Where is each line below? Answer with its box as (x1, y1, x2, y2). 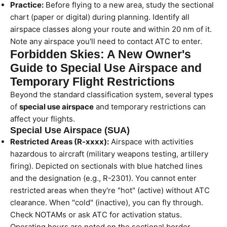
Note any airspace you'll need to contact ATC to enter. (10, 36, 202, 46)
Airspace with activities (109, 137, 194, 146)
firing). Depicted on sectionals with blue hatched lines (10, 161, 203, 171)
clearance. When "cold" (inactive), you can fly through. (10, 198, 203, 207)
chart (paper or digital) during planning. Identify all (10, 12, 190, 22)
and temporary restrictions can (94, 102, 206, 111)
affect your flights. (10, 114, 75, 124)
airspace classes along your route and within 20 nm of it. (10, 24, 212, 34)
